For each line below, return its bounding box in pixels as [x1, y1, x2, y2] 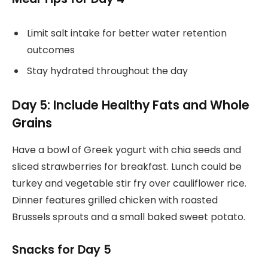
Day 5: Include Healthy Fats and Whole [12, 96, 249, 114]
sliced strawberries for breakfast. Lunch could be [12, 159, 242, 173]
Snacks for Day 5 [12, 241, 111, 258]
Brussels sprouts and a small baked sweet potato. [12, 209, 245, 224]
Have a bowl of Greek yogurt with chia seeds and [12, 142, 241, 157]
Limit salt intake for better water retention [27, 26, 227, 40]
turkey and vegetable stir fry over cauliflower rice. [12, 176, 246, 190]
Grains [12, 114, 52, 132]
